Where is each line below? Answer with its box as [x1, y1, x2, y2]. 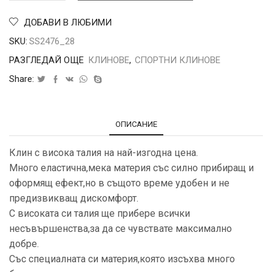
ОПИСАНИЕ [115, 120, 157, 129]
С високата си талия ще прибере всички [9, 208, 190, 220]
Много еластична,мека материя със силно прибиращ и [9, 162, 254, 174]
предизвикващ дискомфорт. [9, 192, 138, 205]
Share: [9, 73, 34, 85]
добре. [9, 238, 39, 250]
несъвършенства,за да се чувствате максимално [9, 223, 232, 235]
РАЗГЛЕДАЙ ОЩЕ [9, 55, 86, 66]
